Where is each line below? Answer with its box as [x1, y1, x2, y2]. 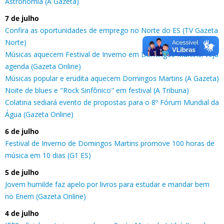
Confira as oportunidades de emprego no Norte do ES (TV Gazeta [5, 25, 218, 35]
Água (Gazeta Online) [5, 109, 73, 119]
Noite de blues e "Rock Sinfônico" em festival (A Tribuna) [5, 85, 189, 95]
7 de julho [5, 13, 39, 23]
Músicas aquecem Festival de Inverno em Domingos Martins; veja [5, 49, 218, 59]
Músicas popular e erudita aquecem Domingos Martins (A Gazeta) [5, 73, 219, 83]
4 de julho [5, 208, 39, 218]
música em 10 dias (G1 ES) [5, 150, 91, 160]
